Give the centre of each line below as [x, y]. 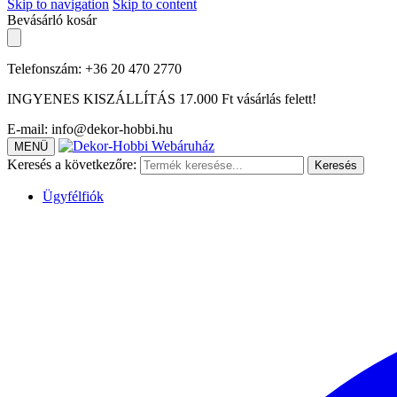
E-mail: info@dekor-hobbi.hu [90, 129]
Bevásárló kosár [52, 20]
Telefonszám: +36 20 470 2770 [94, 69]
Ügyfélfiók [73, 196]
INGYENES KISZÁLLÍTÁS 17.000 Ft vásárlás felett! [162, 99]
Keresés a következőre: [72, 164]
